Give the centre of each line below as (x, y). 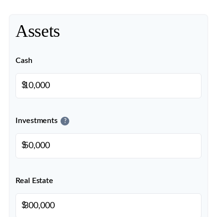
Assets (38, 31)
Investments (37, 121)
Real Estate (35, 181)
